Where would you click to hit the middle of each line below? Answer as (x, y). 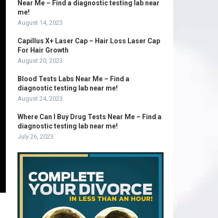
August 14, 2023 (40, 23)
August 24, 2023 (40, 99)
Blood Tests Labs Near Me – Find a (73, 79)
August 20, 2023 (40, 61)
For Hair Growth (43, 50)
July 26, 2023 (36, 136)
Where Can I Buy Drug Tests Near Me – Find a (90, 117)
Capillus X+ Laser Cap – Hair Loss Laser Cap (89, 41)
